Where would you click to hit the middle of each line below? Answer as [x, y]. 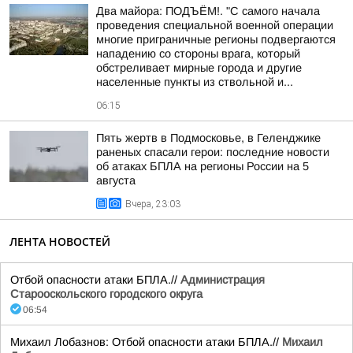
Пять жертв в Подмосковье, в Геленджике [208, 138]
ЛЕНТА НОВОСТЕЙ [60, 242]
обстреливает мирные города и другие [199, 68]
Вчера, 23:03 [153, 204]
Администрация [223, 280]
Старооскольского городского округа [106, 294]
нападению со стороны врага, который [198, 54]
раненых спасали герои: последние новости [213, 152]
